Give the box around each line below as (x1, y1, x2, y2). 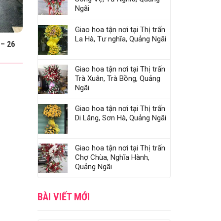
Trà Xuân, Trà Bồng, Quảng (75, 74, 160, 83)
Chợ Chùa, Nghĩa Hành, (75, 153, 149, 162)
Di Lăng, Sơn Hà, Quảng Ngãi (75, 113, 166, 123)
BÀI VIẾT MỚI (37, 191, 90, 203)
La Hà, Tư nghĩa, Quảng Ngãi (75, 35, 166, 44)
